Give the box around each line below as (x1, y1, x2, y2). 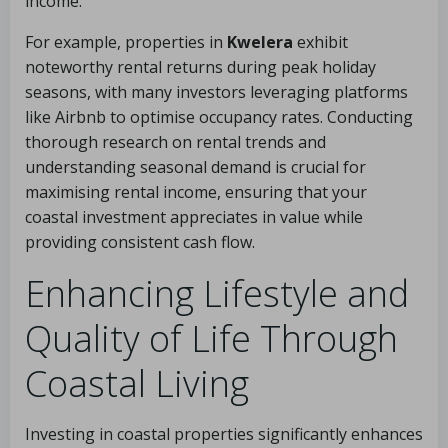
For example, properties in (25, 31, 227, 53)
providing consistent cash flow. (25, 231, 255, 253)
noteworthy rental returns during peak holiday (25, 56, 376, 78)
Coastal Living (25, 359, 249, 408)
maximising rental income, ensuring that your (25, 181, 367, 203)
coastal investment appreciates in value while (25, 206, 363, 228)
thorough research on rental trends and (25, 131, 326, 153)
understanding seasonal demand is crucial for (25, 156, 366, 178)
